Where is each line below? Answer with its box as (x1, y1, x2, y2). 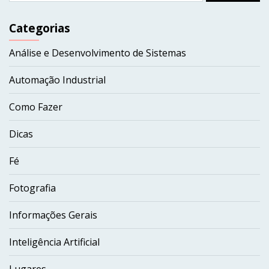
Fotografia (9, 181, 56, 195)
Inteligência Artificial (9, 235, 100, 249)
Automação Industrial (9, 73, 106, 86)
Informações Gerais (9, 208, 97, 222)
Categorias (9, 20, 70, 36)
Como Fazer (9, 100, 62, 113)
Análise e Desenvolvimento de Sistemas (9, 46, 186, 59)
